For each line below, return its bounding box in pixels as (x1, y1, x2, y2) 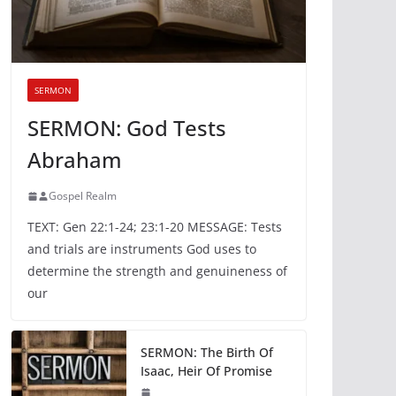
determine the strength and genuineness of (27, 263, 287, 280)
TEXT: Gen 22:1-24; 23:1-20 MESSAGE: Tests (27, 218, 282, 236)
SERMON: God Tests (27, 113, 226, 143)
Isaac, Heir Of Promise (141, 362, 272, 380)
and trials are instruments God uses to (27, 240, 256, 258)
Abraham (27, 145, 122, 175)
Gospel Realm (49, 188, 117, 204)
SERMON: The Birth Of (141, 344, 273, 362)
